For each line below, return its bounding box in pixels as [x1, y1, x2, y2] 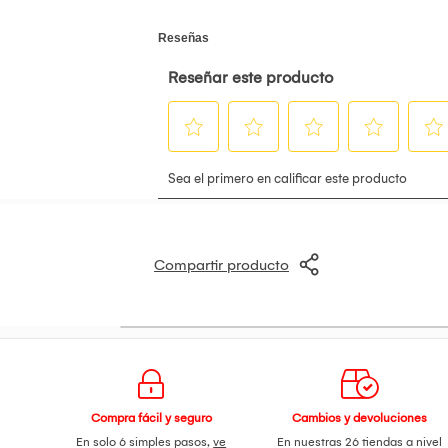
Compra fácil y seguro [90, 410, 212, 425]
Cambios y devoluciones [292, 410, 427, 425]
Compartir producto [154, 255, 289, 274]
